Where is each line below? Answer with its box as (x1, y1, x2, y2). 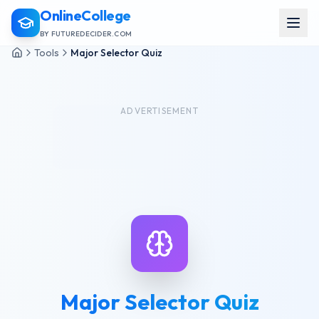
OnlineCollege (40, 6, 131, 24)
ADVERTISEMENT (120, 105, 199, 116)
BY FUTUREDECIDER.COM (40, 29, 132, 38)
